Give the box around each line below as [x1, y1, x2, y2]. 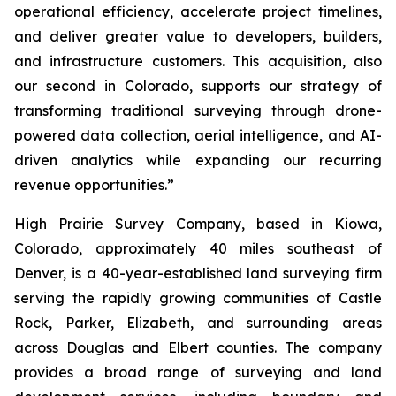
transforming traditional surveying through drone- [14, 102, 382, 119]
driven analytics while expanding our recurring [14, 151, 382, 169]
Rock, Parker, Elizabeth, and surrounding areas [14, 314, 382, 331]
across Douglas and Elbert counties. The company [14, 339, 382, 356]
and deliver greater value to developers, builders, [14, 27, 382, 45]
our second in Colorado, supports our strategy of [14, 77, 382, 95]
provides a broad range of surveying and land [14, 363, 382, 381]
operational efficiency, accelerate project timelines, [14, 3, 382, 20]
